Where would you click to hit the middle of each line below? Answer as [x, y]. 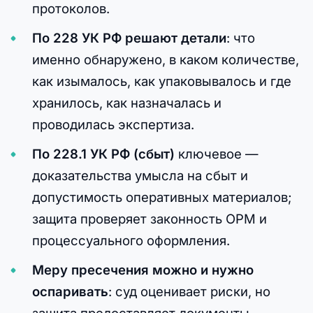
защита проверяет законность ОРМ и [149, 218]
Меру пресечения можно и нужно [143, 269]
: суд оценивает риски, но [189, 291]
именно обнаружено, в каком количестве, [165, 59]
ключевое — [216, 153]
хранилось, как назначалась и [126, 102]
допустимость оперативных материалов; [162, 197]
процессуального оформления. [131, 240]
